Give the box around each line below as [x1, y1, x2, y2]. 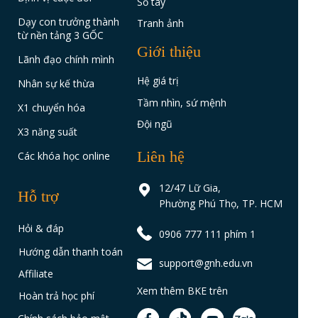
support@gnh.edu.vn [158, 256, 253, 270]
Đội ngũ [137, 116, 173, 131]
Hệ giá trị [137, 73, 180, 87]
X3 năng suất [18, 124, 78, 138]
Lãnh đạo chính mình [18, 52, 115, 66]
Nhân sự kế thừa [18, 76, 95, 90]
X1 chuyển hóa [18, 100, 86, 114]
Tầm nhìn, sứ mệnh [137, 96, 227, 110]
